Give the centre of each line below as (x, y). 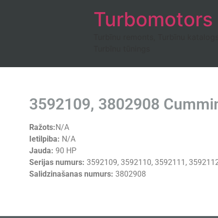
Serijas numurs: (57, 162)
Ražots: (42, 127)
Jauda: (41, 151)
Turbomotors (153, 19)
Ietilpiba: (45, 139)
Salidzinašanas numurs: (71, 174)
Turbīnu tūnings (122, 49)
